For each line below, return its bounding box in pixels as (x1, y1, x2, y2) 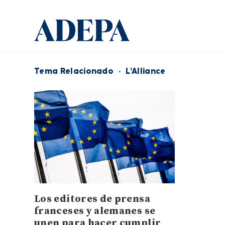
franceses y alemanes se (34, 205, 156, 218)
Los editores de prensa (34, 193, 150, 206)
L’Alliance (126, 65, 166, 77)
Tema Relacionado (34, 65, 114, 77)
